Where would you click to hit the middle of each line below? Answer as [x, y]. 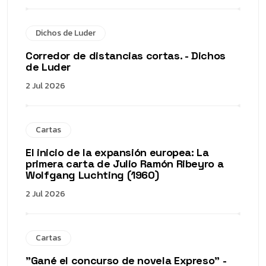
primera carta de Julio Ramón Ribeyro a [125, 164]
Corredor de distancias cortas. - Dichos [126, 56]
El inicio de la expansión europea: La [117, 152]
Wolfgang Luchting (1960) [92, 175]
